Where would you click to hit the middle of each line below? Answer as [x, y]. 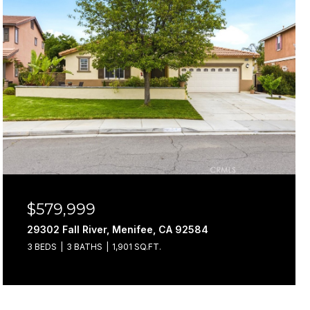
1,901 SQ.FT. [137, 247]
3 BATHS [84, 247]
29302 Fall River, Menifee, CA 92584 [118, 229]
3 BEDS [42, 247]
